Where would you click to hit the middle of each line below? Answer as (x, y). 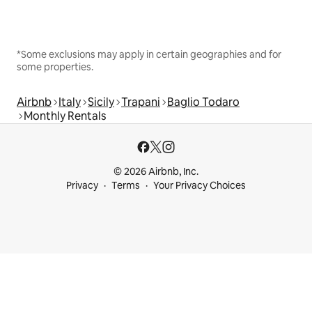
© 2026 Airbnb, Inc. (156, 172)
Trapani (141, 102)
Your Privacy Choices (200, 186)
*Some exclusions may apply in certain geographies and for (149, 55)
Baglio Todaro (203, 102)
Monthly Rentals (65, 116)
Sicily (101, 102)
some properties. (55, 67)
